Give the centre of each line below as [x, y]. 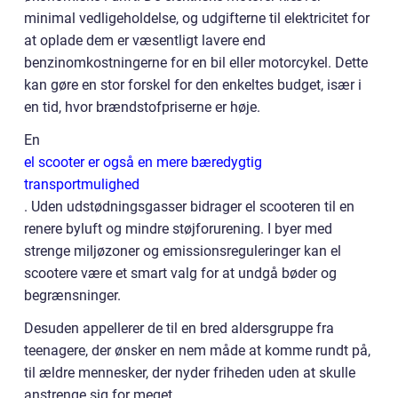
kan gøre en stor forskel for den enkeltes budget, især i [193, 85]
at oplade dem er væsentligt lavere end [145, 40]
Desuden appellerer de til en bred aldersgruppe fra [179, 328]
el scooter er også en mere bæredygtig [143, 162]
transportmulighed [82, 184]
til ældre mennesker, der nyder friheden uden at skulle [190, 373]
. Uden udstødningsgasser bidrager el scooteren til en [189, 207]
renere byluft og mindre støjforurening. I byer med [178, 229]
